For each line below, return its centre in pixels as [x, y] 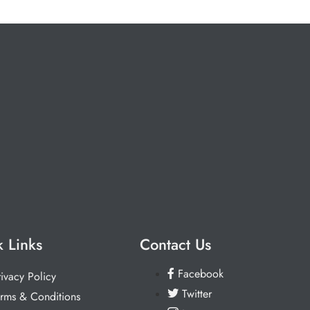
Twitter [197, 294]
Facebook [200, 274]
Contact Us [175, 245]
